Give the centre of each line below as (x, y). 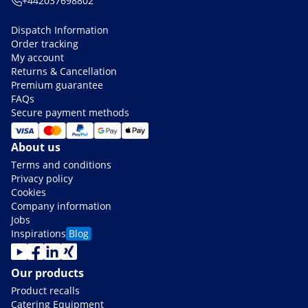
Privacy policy (42, 179)
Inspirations (38, 234)
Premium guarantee (57, 85)
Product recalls (45, 291)
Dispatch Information (60, 30)
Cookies (29, 192)
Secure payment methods (70, 113)
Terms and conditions (61, 165)
